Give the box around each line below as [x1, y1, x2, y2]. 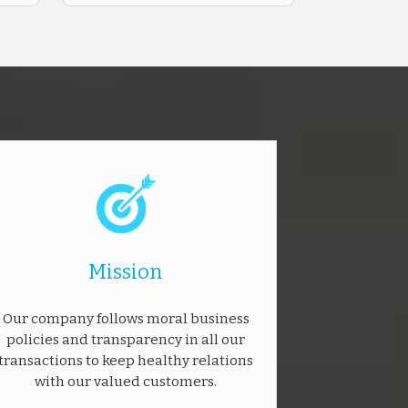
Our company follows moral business [2, 310, 250, 327]
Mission [88, 259, 163, 284]
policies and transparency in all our [6, 331, 245, 348]
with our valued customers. [35, 372, 217, 390]
